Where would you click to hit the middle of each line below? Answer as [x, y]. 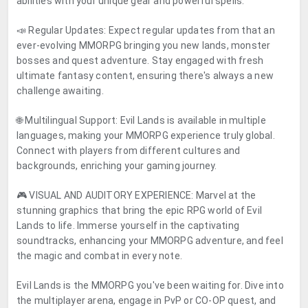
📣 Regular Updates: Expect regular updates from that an [146, 30]
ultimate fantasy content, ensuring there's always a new [145, 76]
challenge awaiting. [60, 91]
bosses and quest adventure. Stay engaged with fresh [140, 60]
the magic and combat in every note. [99, 256]
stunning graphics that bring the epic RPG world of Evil [140, 210]
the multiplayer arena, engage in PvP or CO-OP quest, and [146, 300]
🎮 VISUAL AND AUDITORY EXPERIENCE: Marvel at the [136, 195]
